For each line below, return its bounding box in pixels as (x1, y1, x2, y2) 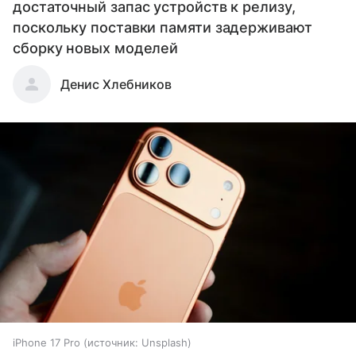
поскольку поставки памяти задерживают (13, 18, 312, 36)
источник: (87, 336, 138, 350)
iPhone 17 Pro (13, 336, 80, 350)
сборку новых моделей (13, 39, 179, 56)
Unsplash (141, 336, 188, 350)
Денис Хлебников (60, 75, 172, 92)
